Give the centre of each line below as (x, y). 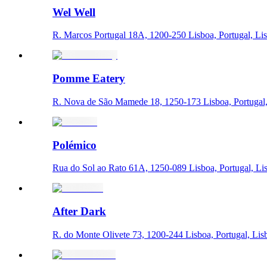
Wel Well (74, 12)
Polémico (74, 145)
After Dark (79, 211)
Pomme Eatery (89, 79)
